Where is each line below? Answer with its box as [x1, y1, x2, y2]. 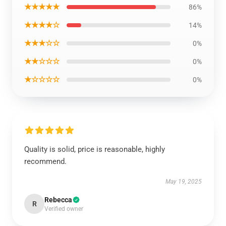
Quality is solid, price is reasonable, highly [24, 145, 165, 154]
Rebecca [44, 196, 72, 204]
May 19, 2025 [165, 178, 202, 185]
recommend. [24, 157, 67, 166]
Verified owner [44, 205, 83, 212]
